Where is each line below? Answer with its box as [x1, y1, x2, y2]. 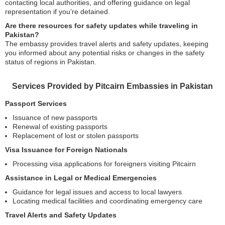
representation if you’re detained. [5, 8, 110, 16]
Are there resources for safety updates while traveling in [5, 22, 198, 30]
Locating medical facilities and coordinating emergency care [13, 197, 202, 205]
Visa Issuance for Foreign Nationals [5, 146, 128, 154]
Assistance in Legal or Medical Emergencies [5, 174, 157, 182]
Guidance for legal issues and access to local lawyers [13, 188, 182, 196]
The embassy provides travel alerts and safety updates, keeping [5, 40, 208, 48]
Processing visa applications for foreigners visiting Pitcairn [13, 160, 196, 168]
